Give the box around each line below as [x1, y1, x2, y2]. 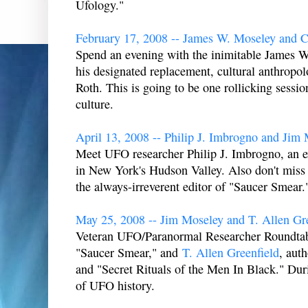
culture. [76, 96, 113, 113]
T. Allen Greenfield [182, 244, 279, 261]
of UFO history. [76, 277, 155, 294]
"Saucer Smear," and [76, 244, 182, 261]
